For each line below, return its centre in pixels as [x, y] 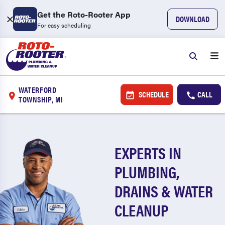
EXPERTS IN [148, 152]
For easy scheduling [64, 25]
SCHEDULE [153, 94]
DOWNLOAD [193, 19]
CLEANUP [142, 210]
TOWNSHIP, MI [41, 99]
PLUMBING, [147, 172]
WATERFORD [38, 90]
